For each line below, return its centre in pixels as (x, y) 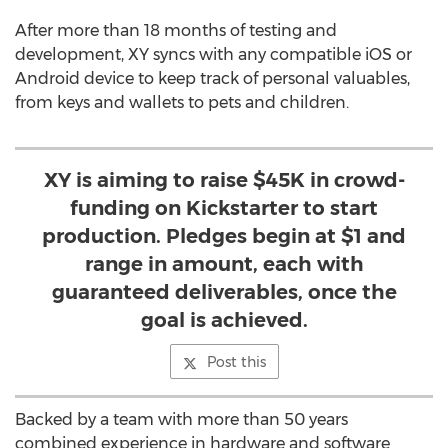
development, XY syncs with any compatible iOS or (213, 54)
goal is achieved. (224, 320)
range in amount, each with (224, 264)
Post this (236, 362)
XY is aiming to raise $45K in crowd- (224, 180)
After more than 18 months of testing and (176, 30)
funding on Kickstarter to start (224, 208)
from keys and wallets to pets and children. (182, 102)
